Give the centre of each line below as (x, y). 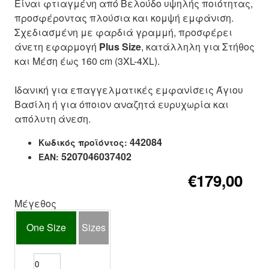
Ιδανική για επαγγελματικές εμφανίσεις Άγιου (129, 90)
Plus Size (120, 47)
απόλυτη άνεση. (53, 119)
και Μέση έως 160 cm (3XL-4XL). (87, 61)
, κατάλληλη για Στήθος (198, 47)
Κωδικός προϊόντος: (83, 142)
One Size (46, 227)
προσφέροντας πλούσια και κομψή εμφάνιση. (124, 18)
